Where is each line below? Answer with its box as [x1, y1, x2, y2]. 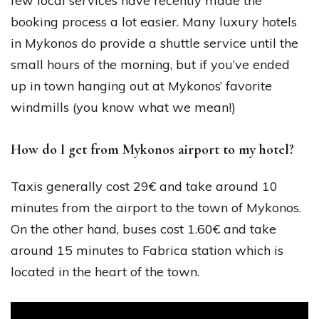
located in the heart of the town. [11, 263, 199, 281]
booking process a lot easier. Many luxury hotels [11, 14, 297, 31]
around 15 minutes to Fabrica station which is [11, 242, 283, 259]
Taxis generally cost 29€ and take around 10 [11, 178, 278, 195]
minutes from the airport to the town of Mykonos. [11, 199, 301, 216]
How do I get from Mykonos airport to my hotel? [11, 141, 294, 159]
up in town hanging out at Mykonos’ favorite [11, 78, 272, 95]
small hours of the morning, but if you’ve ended [11, 56, 290, 73]
